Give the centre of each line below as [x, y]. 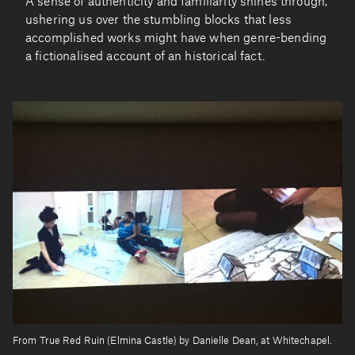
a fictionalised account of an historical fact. [145, 57]
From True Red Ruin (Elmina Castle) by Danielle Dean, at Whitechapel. [173, 340]
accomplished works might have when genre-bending [176, 39]
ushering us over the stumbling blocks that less [159, 21]
